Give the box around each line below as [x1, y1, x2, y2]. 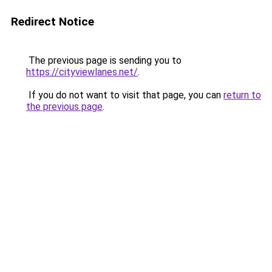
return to [223, 89, 261, 101]
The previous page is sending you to [26, 55, 182, 66]
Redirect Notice [11, 15, 94, 29]
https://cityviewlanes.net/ [26, 66, 138, 78]
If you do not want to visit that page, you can [26, 89, 223, 101]
